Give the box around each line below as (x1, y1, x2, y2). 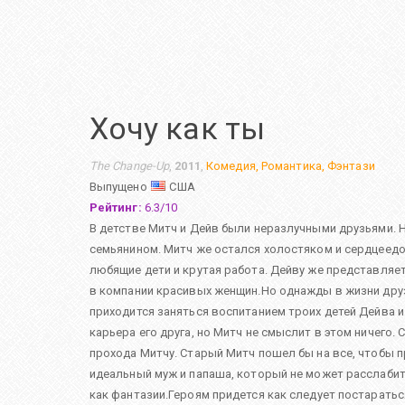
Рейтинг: (89, 201, 142, 215)
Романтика (260, 159, 322, 174)
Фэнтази (327, 159, 375, 174)
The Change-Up (89, 159, 170, 174)
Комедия (206, 159, 256, 174)
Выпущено (89, 180, 150, 194)
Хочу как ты (89, 109, 265, 146)
